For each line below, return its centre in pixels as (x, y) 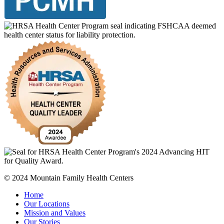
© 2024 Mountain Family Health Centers (69, 178)
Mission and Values (55, 213)
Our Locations (47, 204)
